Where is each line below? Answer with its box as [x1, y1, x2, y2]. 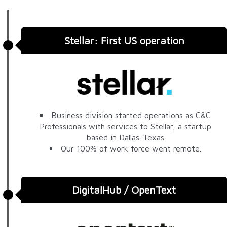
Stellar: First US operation [64, 34, 184, 47]
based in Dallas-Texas [87, 132, 164, 142]
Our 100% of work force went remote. [61, 143, 201, 153]
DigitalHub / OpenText [72, 183, 176, 196]
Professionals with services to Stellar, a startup [40, 121, 211, 131]
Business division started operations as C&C [51, 110, 211, 120]
